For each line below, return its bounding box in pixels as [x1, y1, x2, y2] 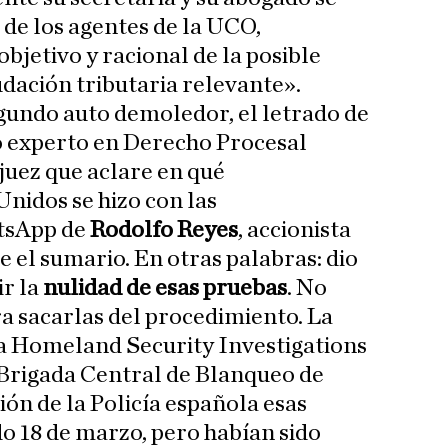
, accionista [238, 218, 351, 243]
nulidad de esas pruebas [43, 276, 287, 301]
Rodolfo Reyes [90, 218, 238, 243]
